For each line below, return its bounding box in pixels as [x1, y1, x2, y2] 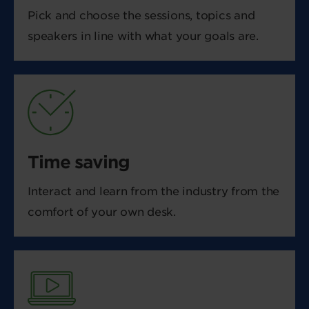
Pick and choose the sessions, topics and [28, 9, 255, 22]
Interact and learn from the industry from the [28, 185, 280, 198]
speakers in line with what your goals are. [28, 30, 259, 43]
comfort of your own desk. [28, 206, 176, 219]
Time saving [28, 152, 130, 172]
